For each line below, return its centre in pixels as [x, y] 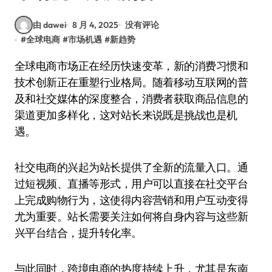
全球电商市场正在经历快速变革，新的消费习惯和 [20, 66]
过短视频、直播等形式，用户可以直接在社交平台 [131, 184]
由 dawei [49, 25]
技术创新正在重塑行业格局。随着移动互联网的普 [131, 82]
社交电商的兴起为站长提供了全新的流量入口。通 [131, 167]
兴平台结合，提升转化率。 [78, 233]
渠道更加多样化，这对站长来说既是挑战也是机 [126, 115]
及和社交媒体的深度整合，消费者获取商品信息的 [131, 99]
